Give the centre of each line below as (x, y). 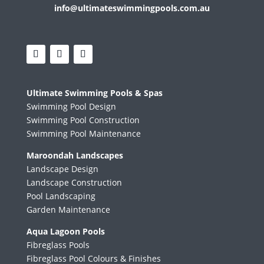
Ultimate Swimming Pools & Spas (94, 93)
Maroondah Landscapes (75, 155)
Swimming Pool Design (71, 106)
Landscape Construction (74, 182)
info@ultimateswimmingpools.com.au (132, 8)
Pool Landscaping (61, 196)
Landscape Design (62, 169)
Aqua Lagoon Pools (65, 231)
